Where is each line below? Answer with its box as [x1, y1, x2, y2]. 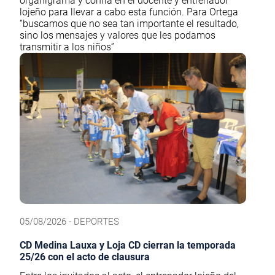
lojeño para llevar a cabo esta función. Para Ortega [20, 6, 238, 18]
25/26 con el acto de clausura [20, 250, 150, 263]
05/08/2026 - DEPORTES [20, 215, 119, 227]
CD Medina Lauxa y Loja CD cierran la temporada [20, 239, 236, 251]
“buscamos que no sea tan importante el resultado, [20, 17, 239, 29]
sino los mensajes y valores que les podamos [20, 29, 215, 41]
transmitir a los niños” [20, 41, 114, 53]
